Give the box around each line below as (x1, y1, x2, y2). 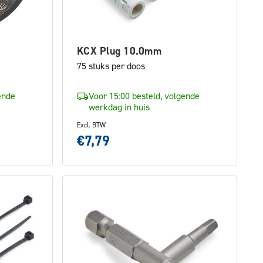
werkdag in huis (89, 101, 150, 113)
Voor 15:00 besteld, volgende (89, 90, 200, 102)
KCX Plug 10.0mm (77, 44, 161, 58)
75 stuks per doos (77, 60, 145, 72)
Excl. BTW (77, 120, 106, 129)
